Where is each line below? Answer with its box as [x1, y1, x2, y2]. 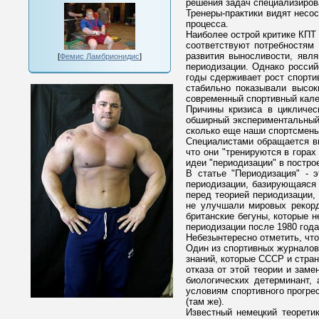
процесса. [185, 19, 229, 29]
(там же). [185, 296, 224, 307]
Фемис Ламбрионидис [59, 52, 140, 61]
